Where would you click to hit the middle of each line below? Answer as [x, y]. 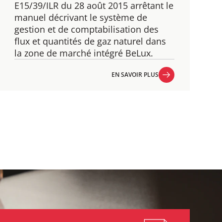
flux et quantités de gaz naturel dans [90, 41]
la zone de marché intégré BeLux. [84, 53]
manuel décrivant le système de [81, 17]
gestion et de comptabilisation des [87, 29]
